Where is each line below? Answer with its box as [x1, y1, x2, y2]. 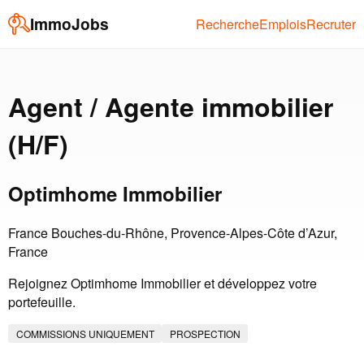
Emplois [259, 14, 306, 33]
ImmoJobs [29, 12, 109, 36]
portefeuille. [8, 292, 76, 312]
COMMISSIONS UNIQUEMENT [15, 327, 154, 341]
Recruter [306, 14, 356, 33]
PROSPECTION [169, 327, 240, 341]
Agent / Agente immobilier [8, 87, 333, 125]
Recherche [196, 14, 259, 33]
